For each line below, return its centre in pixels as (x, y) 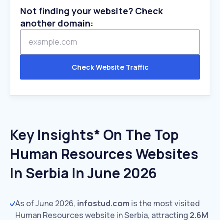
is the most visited (165, 203)
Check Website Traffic (110, 67)
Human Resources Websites (104, 154)
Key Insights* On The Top (94, 135)
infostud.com (103, 203)
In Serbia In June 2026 (83, 173)
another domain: (57, 23)
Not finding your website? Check (92, 11)
